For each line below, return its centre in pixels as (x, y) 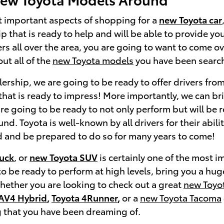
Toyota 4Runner (84, 197)
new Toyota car (190, 19)
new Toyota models (93, 60)
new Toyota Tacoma (181, 197)
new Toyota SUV (63, 157)
